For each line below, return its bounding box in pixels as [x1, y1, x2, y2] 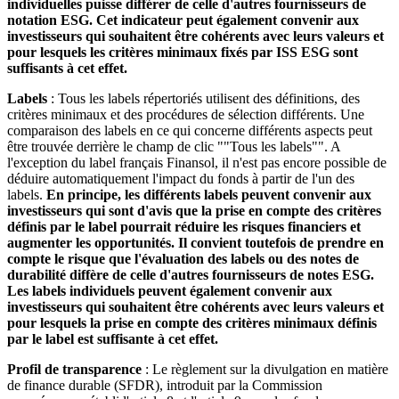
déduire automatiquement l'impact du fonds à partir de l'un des [7, 170, 354, 186]
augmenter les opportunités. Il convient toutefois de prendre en [7, 234, 384, 250]
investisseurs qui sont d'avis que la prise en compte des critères [7, 202, 381, 218]
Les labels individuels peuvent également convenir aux [7, 282, 332, 298]
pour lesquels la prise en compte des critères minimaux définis [7, 314, 377, 330]
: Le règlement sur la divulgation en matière [142, 361, 388, 377]
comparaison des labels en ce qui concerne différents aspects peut [7, 122, 372, 138]
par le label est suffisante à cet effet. [7, 330, 218, 346]
